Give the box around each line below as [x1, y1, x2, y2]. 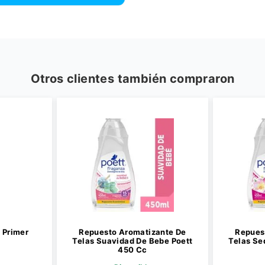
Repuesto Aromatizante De [79, 227, 186, 237]
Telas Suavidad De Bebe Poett [72, 236, 193, 245]
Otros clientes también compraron [30, 72, 235, 86]
